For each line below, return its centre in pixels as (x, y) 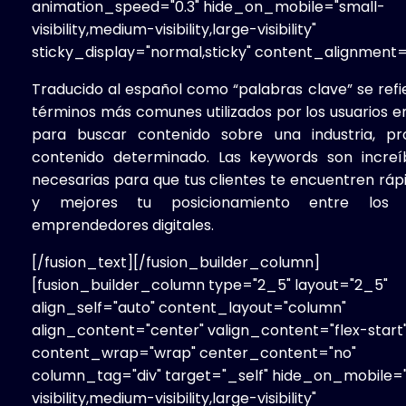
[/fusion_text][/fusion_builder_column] (176, 262)
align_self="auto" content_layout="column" (189, 307)
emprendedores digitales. (123, 225)
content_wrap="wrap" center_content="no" (194, 353)
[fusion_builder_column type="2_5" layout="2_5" (210, 285)
